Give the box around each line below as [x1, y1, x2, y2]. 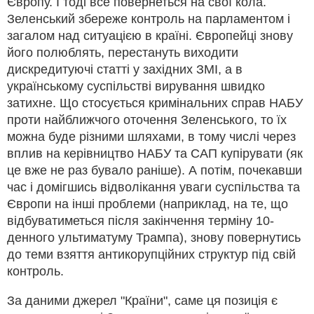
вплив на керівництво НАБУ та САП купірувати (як [7, 146, 303, 161]
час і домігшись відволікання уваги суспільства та [7, 179, 300, 194]
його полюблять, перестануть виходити [7, 45, 238, 60]
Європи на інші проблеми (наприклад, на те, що [7, 196, 288, 211]
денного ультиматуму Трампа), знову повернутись [7, 230, 301, 245]
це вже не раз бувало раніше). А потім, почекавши [7, 163, 302, 177]
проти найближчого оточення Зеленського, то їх [7, 112, 287, 127]
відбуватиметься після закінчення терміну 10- [7, 213, 274, 228]
